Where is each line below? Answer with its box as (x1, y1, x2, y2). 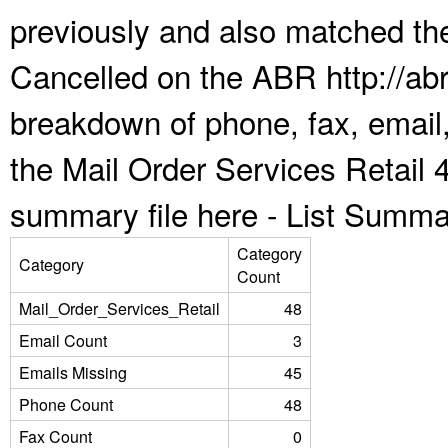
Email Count (19, 329, 107, 352)
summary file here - (10, 191, 286, 236)
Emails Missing (19, 361, 127, 384)
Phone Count (19, 393, 113, 416)
